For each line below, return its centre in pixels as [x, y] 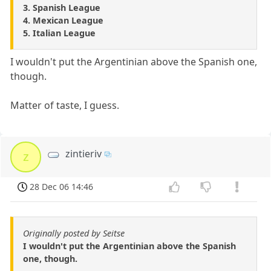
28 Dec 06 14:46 [62, 186]
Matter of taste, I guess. [65, 105]
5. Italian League [59, 33]
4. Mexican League [63, 20]
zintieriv [84, 153]
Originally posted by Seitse [74, 233]
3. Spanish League [62, 7]
